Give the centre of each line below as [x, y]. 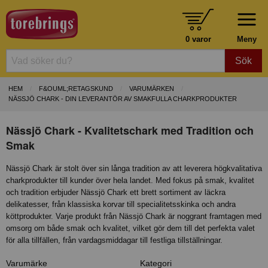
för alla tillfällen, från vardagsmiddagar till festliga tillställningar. [114, 240]
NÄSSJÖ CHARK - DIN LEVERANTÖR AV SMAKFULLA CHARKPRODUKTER [123, 99]
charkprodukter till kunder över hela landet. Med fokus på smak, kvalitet [130, 180]
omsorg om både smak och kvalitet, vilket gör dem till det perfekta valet [130, 228]
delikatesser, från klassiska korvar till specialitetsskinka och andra [121, 204]
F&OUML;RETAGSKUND [76, 89]
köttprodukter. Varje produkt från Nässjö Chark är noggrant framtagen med [134, 216]
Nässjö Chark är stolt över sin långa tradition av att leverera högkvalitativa [134, 168]
